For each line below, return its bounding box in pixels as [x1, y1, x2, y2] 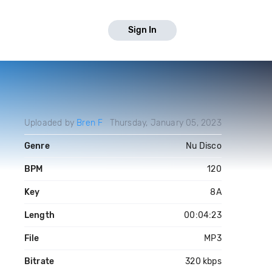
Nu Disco [186, 141, 222, 151]
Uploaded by [24, 118, 77, 128]
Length [24, 210, 55, 220]
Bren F [76, 118, 103, 128]
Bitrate [24, 256, 55, 267]
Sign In [128, 25, 157, 35]
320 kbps [185, 256, 222, 267]
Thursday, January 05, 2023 [109, 118, 222, 128]
